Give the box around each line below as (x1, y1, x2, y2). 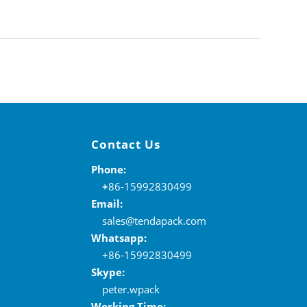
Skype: (90, 265, 125, 279)
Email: (90, 196, 123, 210)
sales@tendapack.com (90, 213, 206, 228)
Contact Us (90, 136, 160, 152)
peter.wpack (90, 282, 160, 296)
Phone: (90, 162, 129, 176)
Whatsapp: (90, 230, 147, 245)
